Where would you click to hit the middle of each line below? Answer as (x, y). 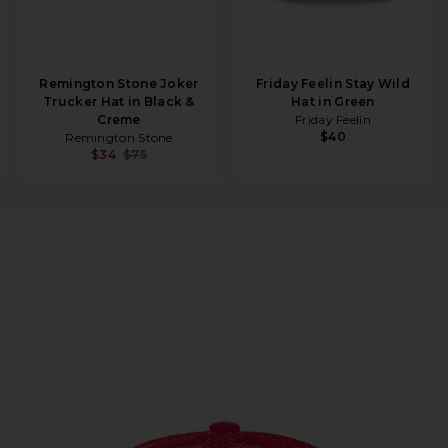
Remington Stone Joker (119, 83)
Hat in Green (333, 101)
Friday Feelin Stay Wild (333, 83)
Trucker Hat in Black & (119, 101)
